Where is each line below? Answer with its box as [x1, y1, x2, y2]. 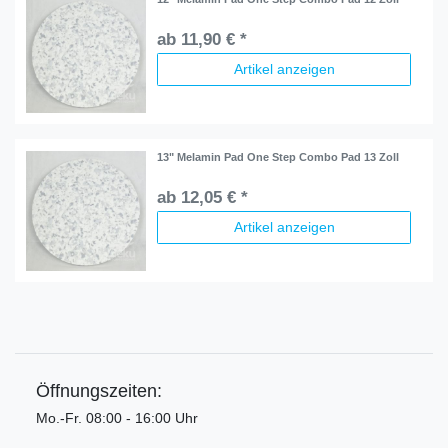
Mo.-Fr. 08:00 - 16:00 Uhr [36, 409, 198, 426]
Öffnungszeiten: [36, 380, 162, 401]
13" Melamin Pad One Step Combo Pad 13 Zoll [157, 150, 400, 163]
